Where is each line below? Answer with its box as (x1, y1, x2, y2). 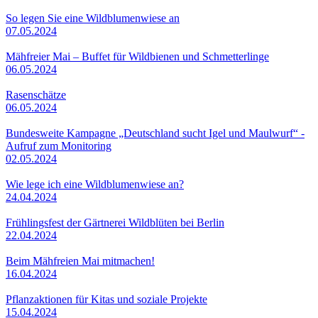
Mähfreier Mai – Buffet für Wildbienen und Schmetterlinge (6, 50, 269, 62)
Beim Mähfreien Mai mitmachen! (6, 254, 155, 267)
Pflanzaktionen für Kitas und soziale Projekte (6, 292, 207, 305)
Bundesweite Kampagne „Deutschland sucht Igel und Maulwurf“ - (6, 126, 305, 139)
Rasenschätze (6, 88, 66, 101)
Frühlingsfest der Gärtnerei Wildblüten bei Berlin (6, 216, 224, 229)
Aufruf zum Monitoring (6, 139, 111, 152)
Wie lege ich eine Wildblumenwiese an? (6, 177, 184, 190)
